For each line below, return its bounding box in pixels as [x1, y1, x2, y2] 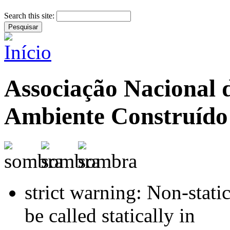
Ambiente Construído [4, 103, 228, 130]
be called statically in [25, 204, 195, 226]
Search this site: [4, 11, 56, 20]
